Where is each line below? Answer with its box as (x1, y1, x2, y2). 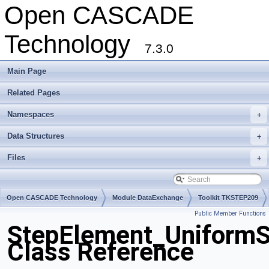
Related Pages (7, 88, 60, 97)
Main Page (7, 67, 46, 76)
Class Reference (7, 237, 194, 267)
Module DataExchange (112, 194, 183, 201)
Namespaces (7, 110, 54, 119)
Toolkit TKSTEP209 (198, 194, 258, 201)
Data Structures (7, 131, 64, 141)
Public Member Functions (195, 210, 266, 217)
